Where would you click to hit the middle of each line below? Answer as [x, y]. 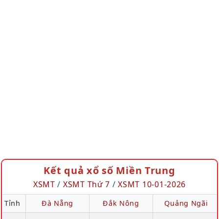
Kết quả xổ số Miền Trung [109, 170]
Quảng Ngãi [186, 203]
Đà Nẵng [57, 203]
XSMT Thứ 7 [87, 184]
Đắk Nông [121, 203]
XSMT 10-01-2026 [152, 184]
